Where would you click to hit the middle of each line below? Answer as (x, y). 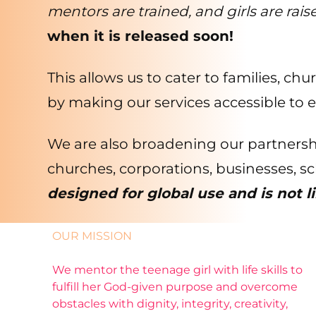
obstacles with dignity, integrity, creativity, (170, 303)
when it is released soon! (141, 36)
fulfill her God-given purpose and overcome (175, 286)
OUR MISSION (92, 236)
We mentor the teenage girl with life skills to (178, 269)
